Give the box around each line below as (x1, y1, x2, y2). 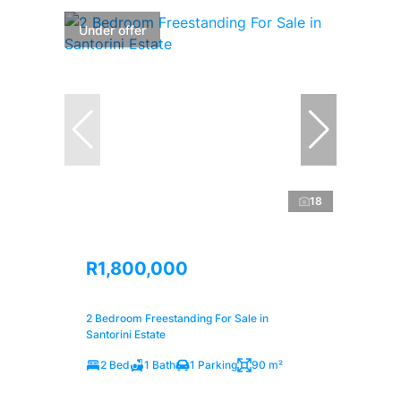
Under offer (79, 21, 146, 38)
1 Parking (190, 357, 237, 371)
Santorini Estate (86, 327, 166, 341)
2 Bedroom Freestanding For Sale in (86, 311, 269, 325)
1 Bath (144, 357, 175, 371)
